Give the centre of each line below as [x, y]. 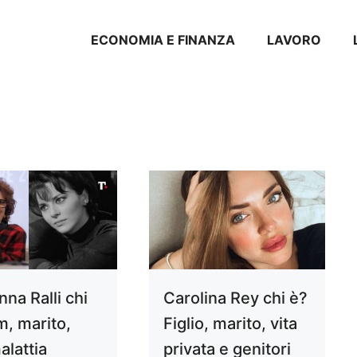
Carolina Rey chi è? [235, 298]
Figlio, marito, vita [230, 324]
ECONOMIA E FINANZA [163, 40]
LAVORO [294, 40]
